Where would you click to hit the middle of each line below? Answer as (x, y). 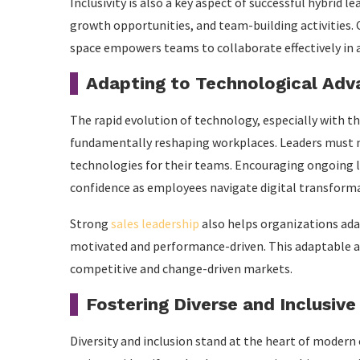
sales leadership (155, 223)
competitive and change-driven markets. (181, 268)
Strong (90, 223)
